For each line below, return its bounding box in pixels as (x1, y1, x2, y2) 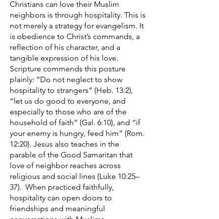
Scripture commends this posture (10, 64, 126, 73)
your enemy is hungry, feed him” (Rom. (10, 129, 145, 138)
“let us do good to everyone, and (10, 96, 126, 106)
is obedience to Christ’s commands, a (10, 32, 140, 41)
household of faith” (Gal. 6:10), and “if (10, 118, 140, 127)
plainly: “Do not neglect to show (10, 75, 122, 84)
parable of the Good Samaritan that (10, 150, 132, 159)
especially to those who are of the (10, 107, 127, 116)
